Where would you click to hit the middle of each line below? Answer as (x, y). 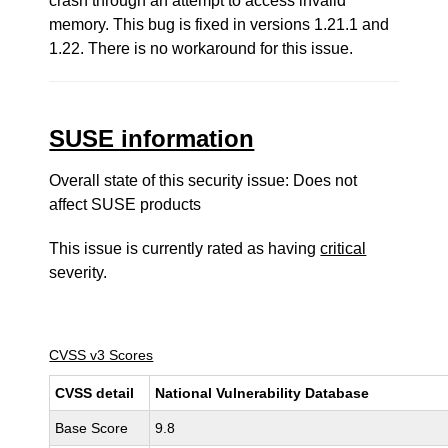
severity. (78, 272)
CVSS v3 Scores (101, 355)
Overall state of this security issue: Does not (203, 180)
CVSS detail (95, 393)
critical (343, 248)
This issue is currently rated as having (185, 248)
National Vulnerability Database (262, 393)
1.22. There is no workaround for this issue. (201, 48)
